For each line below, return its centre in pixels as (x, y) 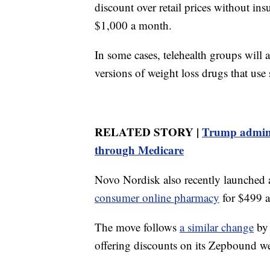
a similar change (217, 227)
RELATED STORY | (148, 132)
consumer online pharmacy (157, 198)
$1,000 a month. (133, 25)
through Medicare (139, 150)
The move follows (137, 227)
